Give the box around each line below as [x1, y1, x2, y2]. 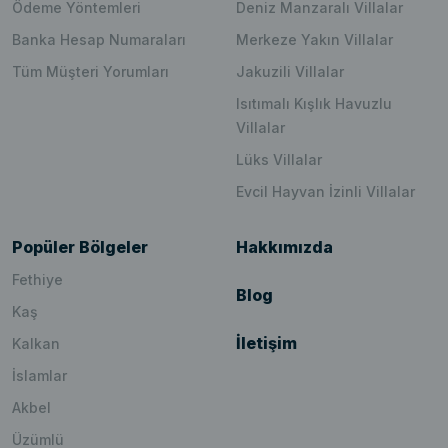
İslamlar [12, 367, 67, 385]
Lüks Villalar [236, 151, 322, 169]
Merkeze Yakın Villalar [236, 31, 393, 49]
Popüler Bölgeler [12, 237, 148, 258]
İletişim [236, 333, 297, 354]
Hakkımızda [236, 237, 333, 258]
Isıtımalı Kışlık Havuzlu [236, 95, 392, 113]
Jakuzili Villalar [236, 63, 344, 81]
